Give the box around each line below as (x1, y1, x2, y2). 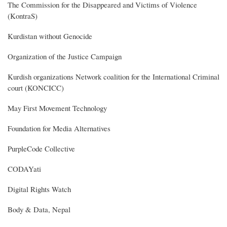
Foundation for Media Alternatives (8, 123, 110, 134)
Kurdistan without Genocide (8, 31, 92, 42)
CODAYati (8, 164, 41, 174)
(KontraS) (8, 11, 37, 21)
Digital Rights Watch (8, 184, 71, 195)
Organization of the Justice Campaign (8, 51, 122, 62)
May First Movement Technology (8, 103, 107, 113)
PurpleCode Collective (8, 143, 75, 154)
